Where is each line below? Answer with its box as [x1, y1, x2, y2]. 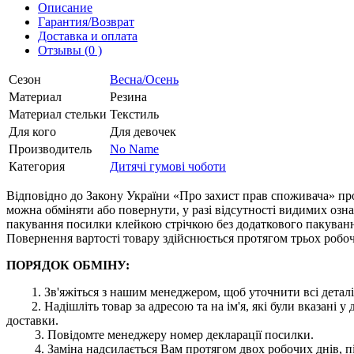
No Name [110, 141, 159, 156]
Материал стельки [9, 107, 107, 121]
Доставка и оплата [38, 28, 137, 43]
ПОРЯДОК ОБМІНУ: [6, 258, 130, 272]
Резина [110, 89, 147, 104]
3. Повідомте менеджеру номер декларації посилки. [6, 327, 314, 341]
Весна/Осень [110, 72, 179, 86]
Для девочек [110, 124, 176, 138]
